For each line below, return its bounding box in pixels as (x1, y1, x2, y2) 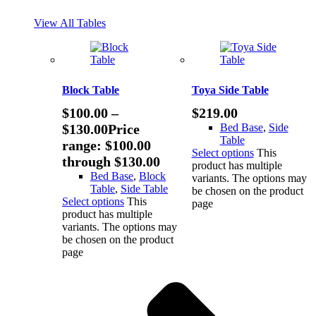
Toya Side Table (191, 83, 269, 96)
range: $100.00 (62, 137, 151, 153)
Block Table (62, 83, 119, 96)
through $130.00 (62, 153, 160, 169)
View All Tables (34, 16, 106, 29)
